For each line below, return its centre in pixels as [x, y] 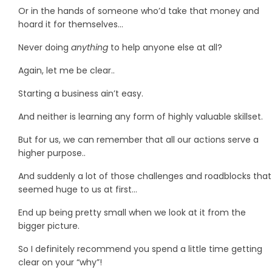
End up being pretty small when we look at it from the [132, 212]
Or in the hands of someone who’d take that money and [139, 11]
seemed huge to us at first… [78, 189]
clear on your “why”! [60, 262]
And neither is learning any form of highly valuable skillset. [141, 116]
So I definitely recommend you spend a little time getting [140, 249]
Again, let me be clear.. [66, 70]
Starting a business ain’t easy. [81, 93]
